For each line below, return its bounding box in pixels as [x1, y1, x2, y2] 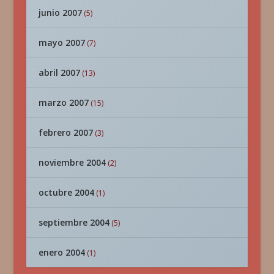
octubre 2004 [38, 186, 94, 198]
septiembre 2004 [38, 216, 109, 228]
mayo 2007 [38, 36, 85, 48]
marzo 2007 [38, 96, 89, 108]
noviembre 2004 [38, 156, 106, 168]
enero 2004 [38, 246, 85, 258]
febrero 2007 [38, 126, 93, 138]
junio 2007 [38, 6, 82, 18]
